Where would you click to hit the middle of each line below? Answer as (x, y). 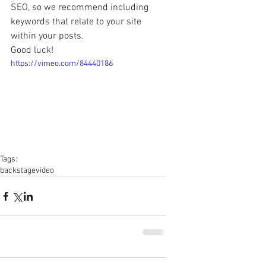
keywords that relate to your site (77, 22)
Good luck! (33, 50)
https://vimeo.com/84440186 (62, 64)
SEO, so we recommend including (81, 8)
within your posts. (48, 36)
